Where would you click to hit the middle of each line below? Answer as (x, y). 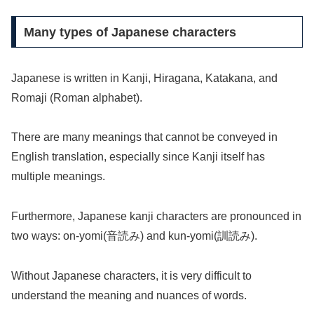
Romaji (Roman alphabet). (77, 97)
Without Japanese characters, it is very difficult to (131, 276)
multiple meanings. (58, 177)
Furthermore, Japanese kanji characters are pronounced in (156, 217)
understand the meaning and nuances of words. (129, 295)
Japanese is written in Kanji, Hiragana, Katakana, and (144, 78)
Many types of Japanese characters (130, 32)
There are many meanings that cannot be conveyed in (144, 137)
